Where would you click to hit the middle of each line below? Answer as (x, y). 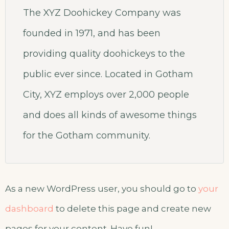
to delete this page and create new (132, 209)
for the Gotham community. (87, 135)
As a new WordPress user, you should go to (102, 189)
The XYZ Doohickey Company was (102, 13)
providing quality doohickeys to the (104, 54)
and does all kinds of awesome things (110, 115)
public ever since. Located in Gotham (108, 74)
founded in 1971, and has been (92, 33)
